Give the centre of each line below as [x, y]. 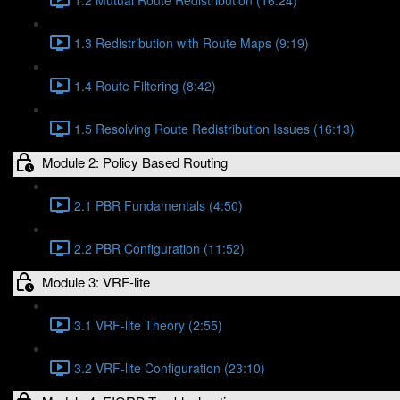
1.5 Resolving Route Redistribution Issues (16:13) [214, 128]
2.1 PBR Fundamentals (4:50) [158, 205]
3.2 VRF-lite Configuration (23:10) [170, 367]
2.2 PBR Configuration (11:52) [159, 248]
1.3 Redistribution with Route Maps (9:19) [192, 42]
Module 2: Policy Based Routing [135, 162]
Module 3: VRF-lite [96, 281]
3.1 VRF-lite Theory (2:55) [148, 325]
